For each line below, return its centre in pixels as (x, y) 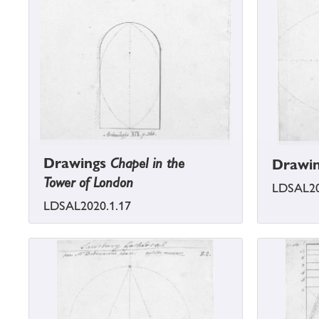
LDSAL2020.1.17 (87, 206)
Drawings (77, 163)
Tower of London (88, 183)
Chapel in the (147, 163)
